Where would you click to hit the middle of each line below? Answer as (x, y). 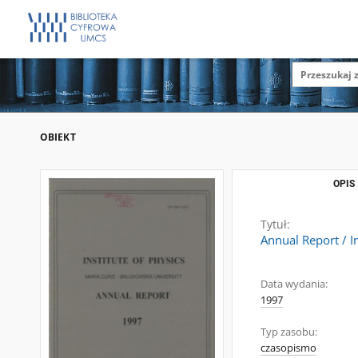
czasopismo (288, 348)
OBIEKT (58, 137)
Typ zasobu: (289, 332)
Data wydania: (294, 284)
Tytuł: (275, 224)
